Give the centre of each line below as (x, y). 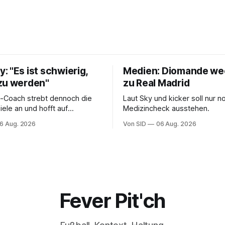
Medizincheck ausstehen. (166, 108)
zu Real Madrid (156, 83)
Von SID (135, 124)
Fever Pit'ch (113, 201)
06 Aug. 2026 (176, 124)
